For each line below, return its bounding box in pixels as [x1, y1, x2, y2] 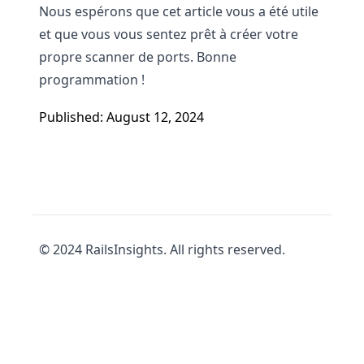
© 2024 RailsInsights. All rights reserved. [39, 240, 285, 258]
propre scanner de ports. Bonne [39, 48, 236, 66]
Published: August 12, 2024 [39, 108, 204, 126]
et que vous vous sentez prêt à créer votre [39, 25, 298, 43]
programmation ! [39, 71, 145, 89]
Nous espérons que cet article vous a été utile [39, 2, 318, 20]
